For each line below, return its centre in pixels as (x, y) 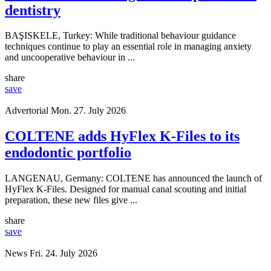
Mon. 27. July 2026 (88, 111)
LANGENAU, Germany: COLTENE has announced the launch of (133, 178)
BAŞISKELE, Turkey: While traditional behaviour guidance (120, 36)
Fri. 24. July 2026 (64, 253)
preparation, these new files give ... (71, 200)
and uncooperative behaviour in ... (70, 57)
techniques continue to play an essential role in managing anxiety (128, 47)
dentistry (33, 10)
